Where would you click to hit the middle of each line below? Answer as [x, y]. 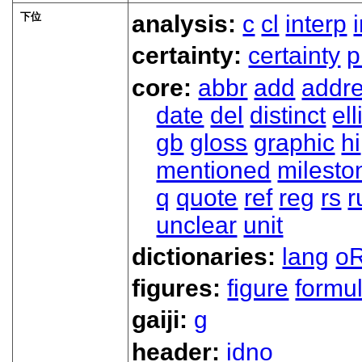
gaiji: [163, 320]
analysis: [187, 23]
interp [316, 23]
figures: [180, 288]
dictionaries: [207, 256]
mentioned [214, 170]
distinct [288, 115]
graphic [295, 142]
